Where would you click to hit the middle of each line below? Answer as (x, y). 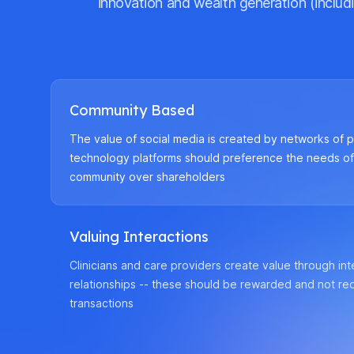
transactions (102, 303)
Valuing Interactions (139, 236)
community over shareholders (147, 176)
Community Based (132, 110)
